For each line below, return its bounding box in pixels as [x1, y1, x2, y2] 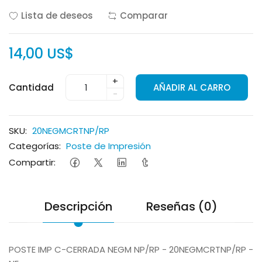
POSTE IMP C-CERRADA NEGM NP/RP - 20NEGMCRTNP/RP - [9, 243, 253, 256]
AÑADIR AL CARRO [153, 81, 230, 94]
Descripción [44, 198, 112, 215]
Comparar [120, 9, 168, 22]
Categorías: [9, 140, 61, 152]
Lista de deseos [21, 9, 93, 22]
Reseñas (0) [146, 198, 218, 215]
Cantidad [9, 81, 54, 94]
